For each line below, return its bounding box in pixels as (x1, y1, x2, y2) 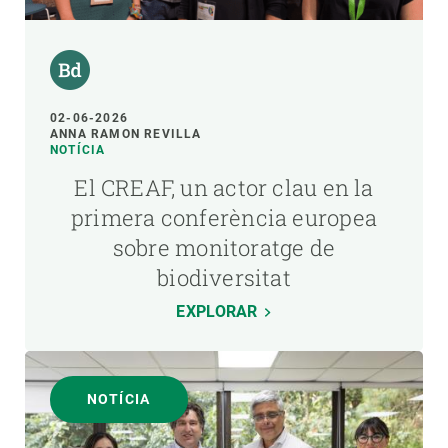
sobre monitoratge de (112, 233, 336, 263)
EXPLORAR (176, 302, 258, 322)
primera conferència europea (71, 203, 377, 233)
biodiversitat (157, 263, 291, 293)
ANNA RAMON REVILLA (50, 127, 202, 142)
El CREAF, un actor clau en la (74, 173, 374, 203)
